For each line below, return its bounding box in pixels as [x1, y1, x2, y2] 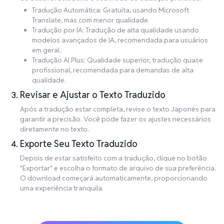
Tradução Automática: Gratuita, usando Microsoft [32, 5, 189, 15]
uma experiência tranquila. [20, 183, 103, 193]
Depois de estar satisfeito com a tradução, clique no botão [20, 153, 207, 163]
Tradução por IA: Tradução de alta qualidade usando [32, 25, 199, 35]
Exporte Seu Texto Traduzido [20, 138, 137, 150]
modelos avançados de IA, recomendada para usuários [32, 35, 208, 45]
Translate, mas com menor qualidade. [32, 15, 149, 25]
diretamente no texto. [20, 124, 89, 134]
